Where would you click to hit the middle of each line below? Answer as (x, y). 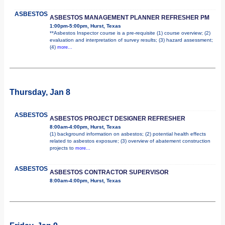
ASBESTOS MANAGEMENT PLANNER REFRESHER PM (130, 17)
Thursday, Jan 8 (40, 92)
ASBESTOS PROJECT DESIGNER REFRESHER (118, 118)
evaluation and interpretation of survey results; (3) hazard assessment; (131, 40)
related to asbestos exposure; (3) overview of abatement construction (130, 141)
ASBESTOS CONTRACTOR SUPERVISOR (109, 172)
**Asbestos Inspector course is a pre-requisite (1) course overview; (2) (130, 33)
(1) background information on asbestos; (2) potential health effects (128, 134)
